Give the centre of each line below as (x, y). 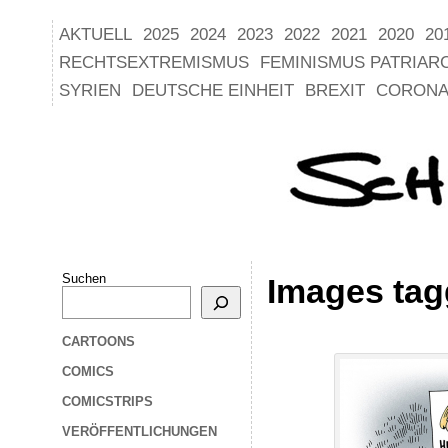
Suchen (84, 278)
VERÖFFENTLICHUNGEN (139, 431)
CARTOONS (98, 341)
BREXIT (335, 90)
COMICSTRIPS (107, 401)
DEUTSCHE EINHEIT (213, 90)
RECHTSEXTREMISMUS (154, 62)
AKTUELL (95, 34)
